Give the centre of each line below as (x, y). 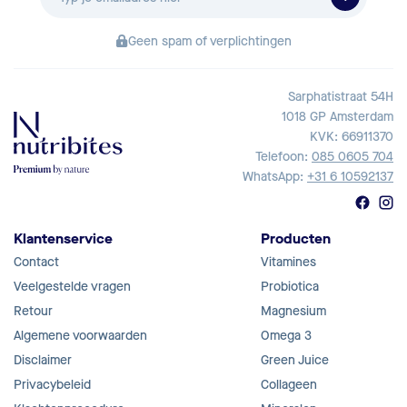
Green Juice (295, 361)
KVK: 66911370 (352, 137)
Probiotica (290, 287)
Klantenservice (63, 239)
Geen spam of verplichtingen (210, 42)
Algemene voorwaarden (80, 336)
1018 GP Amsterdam (338, 117)
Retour (33, 312)
